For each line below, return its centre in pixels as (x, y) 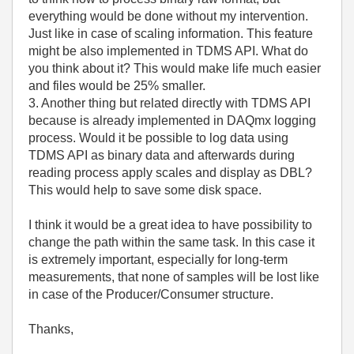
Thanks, (51, 329)
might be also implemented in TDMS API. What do (168, 51)
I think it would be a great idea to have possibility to (170, 225)
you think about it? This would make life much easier (175, 68)
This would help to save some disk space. (145, 190)
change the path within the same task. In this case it (171, 242)
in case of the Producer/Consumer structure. (151, 294)
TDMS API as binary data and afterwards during (162, 155)
